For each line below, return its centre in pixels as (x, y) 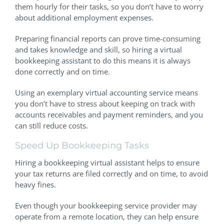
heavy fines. (35, 184)
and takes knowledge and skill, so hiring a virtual (98, 50)
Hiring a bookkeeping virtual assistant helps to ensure (107, 162)
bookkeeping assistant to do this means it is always (103, 61)
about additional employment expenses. (84, 18)
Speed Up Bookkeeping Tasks (82, 146)
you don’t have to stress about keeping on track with (105, 104)
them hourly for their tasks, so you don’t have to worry (109, 7)
